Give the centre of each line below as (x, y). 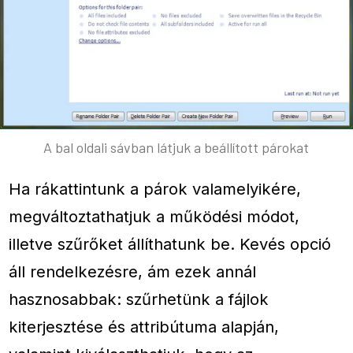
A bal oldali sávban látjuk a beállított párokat (176, 147)
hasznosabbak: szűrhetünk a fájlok (139, 299)
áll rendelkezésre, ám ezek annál (133, 272)
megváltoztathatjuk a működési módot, (154, 217)
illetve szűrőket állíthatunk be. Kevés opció (170, 244)
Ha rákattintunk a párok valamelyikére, (155, 189)
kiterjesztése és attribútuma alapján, (144, 327)
